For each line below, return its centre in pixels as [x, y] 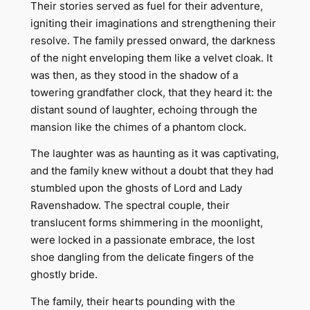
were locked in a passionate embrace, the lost [142, 240]
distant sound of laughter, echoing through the [144, 110]
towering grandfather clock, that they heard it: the [151, 93]
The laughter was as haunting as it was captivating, [154, 154]
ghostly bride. [64, 275]
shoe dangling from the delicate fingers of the [142, 258]
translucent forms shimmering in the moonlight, [146, 223]
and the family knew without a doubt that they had [152, 171]
